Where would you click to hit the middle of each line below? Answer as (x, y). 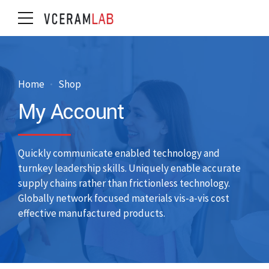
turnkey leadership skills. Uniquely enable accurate (129, 168)
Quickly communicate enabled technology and (119, 153)
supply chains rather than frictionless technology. (124, 183)
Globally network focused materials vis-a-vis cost (124, 198)
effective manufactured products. (92, 213)
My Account (71, 112)
